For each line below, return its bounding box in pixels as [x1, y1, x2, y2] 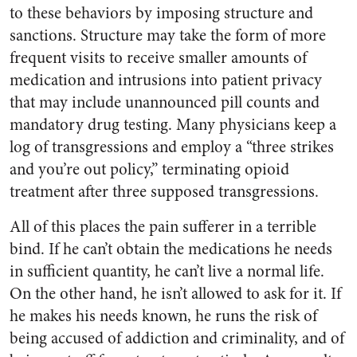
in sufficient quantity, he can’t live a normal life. [10, 260, 324, 283]
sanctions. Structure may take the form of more [10, 24, 326, 47]
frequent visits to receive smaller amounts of [10, 46, 307, 69]
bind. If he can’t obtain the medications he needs [10, 237, 332, 261]
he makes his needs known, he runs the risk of [10, 304, 317, 328]
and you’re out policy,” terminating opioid [10, 158, 289, 181]
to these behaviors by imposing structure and [10, 2, 313, 25]
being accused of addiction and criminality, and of [10, 327, 344, 350]
